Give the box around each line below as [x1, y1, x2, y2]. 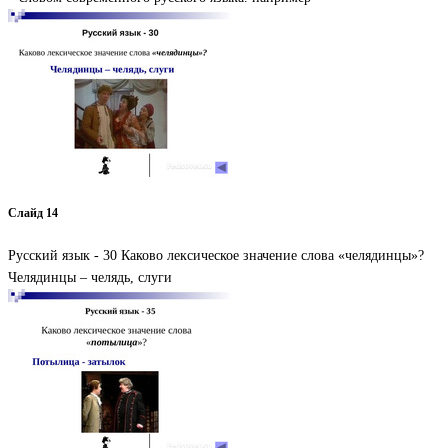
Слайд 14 [8, 207, 58, 221]
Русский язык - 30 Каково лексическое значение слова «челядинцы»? [8, 247, 424, 263]
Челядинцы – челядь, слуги [8, 269, 172, 285]
